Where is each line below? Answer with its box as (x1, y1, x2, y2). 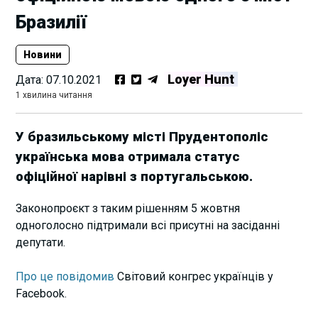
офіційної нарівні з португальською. (16, 168, 253, 185)
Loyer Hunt (168, 72, 235, 87)
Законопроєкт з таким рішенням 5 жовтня (16, 201, 241, 215)
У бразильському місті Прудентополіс (16, 128, 269, 145)
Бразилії (16, 11, 87, 33)
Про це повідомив (16, 269, 115, 283)
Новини (23, 49, 62, 61)
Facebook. (16, 286, 67, 300)
